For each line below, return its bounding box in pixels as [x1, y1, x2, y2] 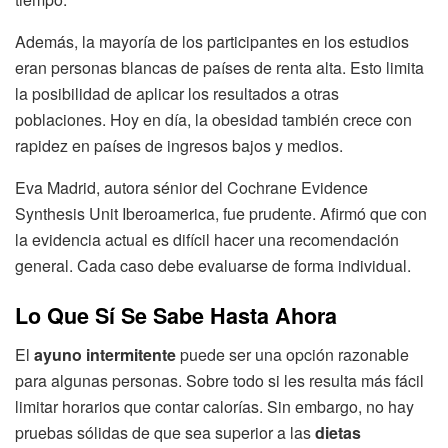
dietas [315, 420, 361, 444]
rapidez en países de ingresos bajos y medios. [15, 133, 343, 157]
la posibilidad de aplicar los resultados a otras [15, 81, 339, 105]
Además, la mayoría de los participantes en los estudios [15, 29, 409, 53]
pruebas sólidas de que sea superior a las [15, 420, 315, 444]
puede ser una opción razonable [176, 342, 409, 366]
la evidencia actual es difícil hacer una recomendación [15, 227, 399, 251]
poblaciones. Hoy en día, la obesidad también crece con [15, 107, 412, 131]
